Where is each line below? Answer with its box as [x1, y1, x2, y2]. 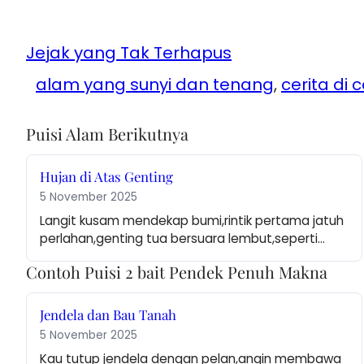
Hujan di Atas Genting [40, 167, 173, 186]
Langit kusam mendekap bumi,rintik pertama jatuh [40, 212, 344, 230]
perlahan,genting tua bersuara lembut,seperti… [40, 230, 325, 248]
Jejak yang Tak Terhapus [26, 41, 232, 65]
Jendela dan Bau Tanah [40, 305, 176, 324]
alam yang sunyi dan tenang [36, 73, 274, 97]
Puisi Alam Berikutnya [26, 123, 188, 145]
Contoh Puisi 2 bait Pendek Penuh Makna [26, 261, 327, 284]
